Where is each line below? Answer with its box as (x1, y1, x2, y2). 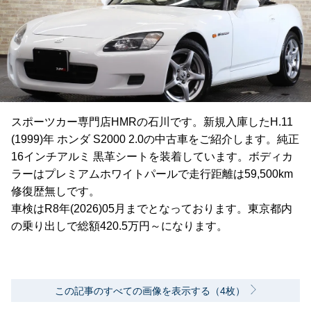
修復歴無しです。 (11, 185, 100, 198)
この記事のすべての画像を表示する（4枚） (55, 285, 245, 297)
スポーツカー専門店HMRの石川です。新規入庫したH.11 (11, 116, 293, 128)
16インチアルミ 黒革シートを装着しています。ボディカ (11, 151, 293, 163)
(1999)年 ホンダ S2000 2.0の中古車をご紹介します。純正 (11, 133, 299, 146)
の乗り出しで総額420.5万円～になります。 (11, 220, 228, 233)
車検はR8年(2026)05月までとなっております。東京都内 (11, 203, 292, 215)
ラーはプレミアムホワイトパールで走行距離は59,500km (11, 168, 293, 180)
